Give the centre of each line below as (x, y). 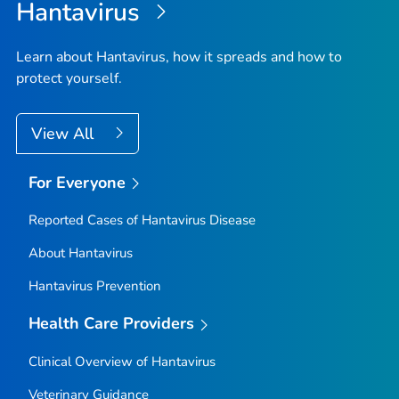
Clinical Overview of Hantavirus (122, 361)
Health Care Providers (111, 324)
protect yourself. (69, 78)
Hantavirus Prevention (94, 286)
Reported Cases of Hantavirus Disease (142, 220)
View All (65, 133)
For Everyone (77, 182)
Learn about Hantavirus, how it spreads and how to (179, 57)
